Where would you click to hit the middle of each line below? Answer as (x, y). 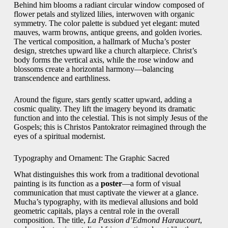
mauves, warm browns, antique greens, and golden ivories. (108, 32)
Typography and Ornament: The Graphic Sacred (91, 158)
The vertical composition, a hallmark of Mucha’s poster (102, 41)
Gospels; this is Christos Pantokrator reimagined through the (110, 127)
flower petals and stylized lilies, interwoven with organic (104, 14)
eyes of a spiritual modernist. (59, 136)
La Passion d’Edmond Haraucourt (144, 220)
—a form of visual (151, 184)
